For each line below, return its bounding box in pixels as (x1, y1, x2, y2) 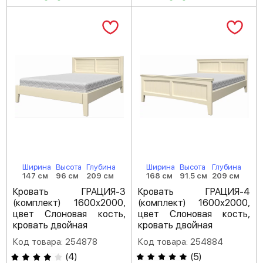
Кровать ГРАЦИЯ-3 (13, 186, 126, 198)
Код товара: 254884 (137, 237, 223, 248)
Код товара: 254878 (13, 237, 97, 248)
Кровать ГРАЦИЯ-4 (137, 186, 250, 198)
